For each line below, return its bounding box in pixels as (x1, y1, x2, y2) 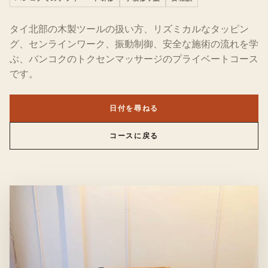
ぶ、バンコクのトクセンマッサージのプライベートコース (10, 52, 258, 65)
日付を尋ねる (109, 103, 159, 112)
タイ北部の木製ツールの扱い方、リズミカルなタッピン (10, 22, 249, 35)
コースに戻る (109, 131, 159, 140)
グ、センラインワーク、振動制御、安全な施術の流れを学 (10, 37, 258, 50)
